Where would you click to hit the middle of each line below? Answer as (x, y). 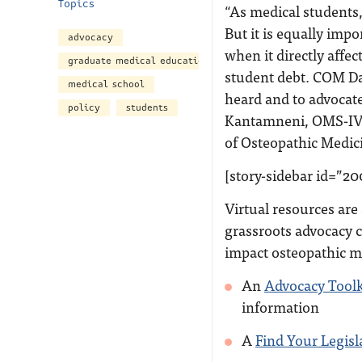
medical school (106, 84)
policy (84, 108)
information (280, 307)
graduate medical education (139, 61)
